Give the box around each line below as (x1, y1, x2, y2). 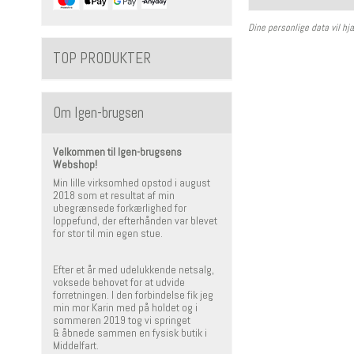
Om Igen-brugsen (53, 103, 144, 123)
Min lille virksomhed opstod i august (53, 175, 210, 190)
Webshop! (53, 157, 97, 172)
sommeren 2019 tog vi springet (53, 313, 190, 328)
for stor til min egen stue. (53, 226, 163, 241)
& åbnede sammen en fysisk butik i (53, 326, 207, 341)
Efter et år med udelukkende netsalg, (53, 262, 214, 277)
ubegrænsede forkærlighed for (53, 201, 186, 216)
